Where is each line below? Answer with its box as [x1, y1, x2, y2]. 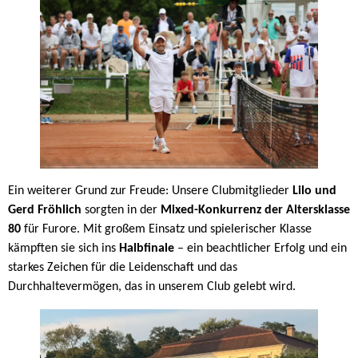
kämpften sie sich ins [8, 242, 119, 256]
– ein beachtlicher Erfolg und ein [174, 242, 347, 256]
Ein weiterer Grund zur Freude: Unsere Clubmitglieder [8, 185, 292, 198]
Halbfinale [119, 242, 174, 256]
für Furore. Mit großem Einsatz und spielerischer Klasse [21, 223, 312, 237]
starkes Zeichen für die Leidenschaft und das [8, 261, 237, 275]
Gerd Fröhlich [8, 204, 82, 217]
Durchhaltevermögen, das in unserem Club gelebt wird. [8, 280, 296, 294]
